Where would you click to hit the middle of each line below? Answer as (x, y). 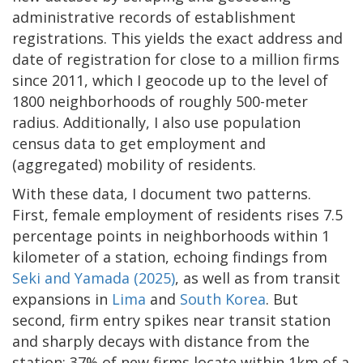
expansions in (62, 299)
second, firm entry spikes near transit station (171, 320)
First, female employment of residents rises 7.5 (177, 214)
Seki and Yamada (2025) (94, 278)
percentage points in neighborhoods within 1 (171, 235)
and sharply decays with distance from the (161, 341)
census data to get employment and (139, 143)
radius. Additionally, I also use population (156, 122)
